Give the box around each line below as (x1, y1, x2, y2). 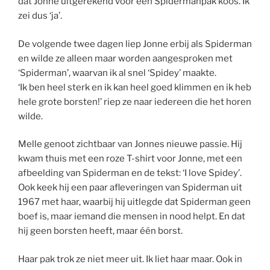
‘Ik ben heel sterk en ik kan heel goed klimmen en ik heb (18, 81, 251, 93)
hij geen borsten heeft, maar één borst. (18, 225, 183, 237)
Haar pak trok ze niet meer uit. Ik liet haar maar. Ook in (18, 253, 242, 265)
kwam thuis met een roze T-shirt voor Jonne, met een (18, 153, 242, 165)
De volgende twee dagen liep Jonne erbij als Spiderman (18, 38, 252, 49)
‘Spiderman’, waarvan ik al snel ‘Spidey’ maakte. (18, 67, 216, 78)
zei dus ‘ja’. (18, 10, 62, 22)
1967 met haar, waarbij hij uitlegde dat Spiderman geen (18, 196, 251, 208)
